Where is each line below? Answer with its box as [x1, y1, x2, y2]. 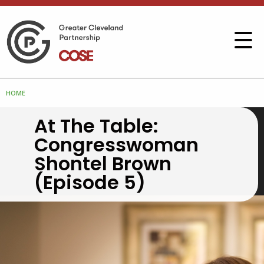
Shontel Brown [34, 150, 171, 177]
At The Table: [34, 113, 159, 140]
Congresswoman [34, 131, 199, 159]
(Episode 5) [34, 169, 146, 196]
